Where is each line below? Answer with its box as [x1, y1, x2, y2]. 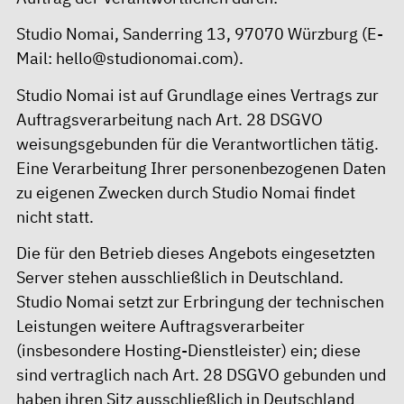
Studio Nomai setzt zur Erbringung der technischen [16, 291, 384, 313]
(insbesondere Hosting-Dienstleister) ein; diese [16, 340, 361, 362]
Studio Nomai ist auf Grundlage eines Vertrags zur [16, 84, 379, 106]
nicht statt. [16, 206, 94, 227]
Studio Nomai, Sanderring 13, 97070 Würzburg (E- [16, 23, 383, 45]
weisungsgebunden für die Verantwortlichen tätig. [16, 133, 379, 154]
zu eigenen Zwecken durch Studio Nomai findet [16, 181, 355, 203]
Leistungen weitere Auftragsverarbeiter [16, 316, 305, 337]
